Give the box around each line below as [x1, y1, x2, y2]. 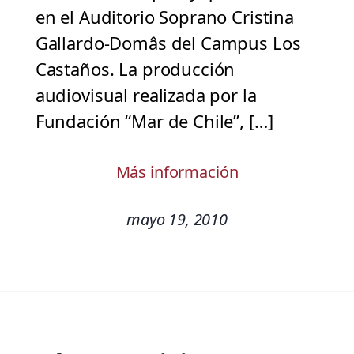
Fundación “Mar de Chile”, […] [35, 109, 273, 134]
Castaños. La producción [35, 57, 235, 81]
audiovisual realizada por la [35, 83, 257, 107]
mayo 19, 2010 [126, 209, 228, 231]
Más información [115, 161, 239, 183]
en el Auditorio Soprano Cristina [35, 5, 294, 29]
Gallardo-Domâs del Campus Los [35, 31, 301, 55]
